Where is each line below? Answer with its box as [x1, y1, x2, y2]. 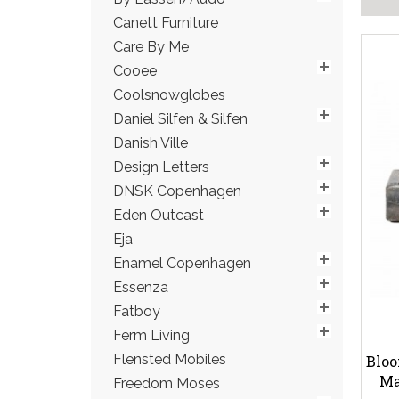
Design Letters [113, 159, 209, 175]
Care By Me [113, 38, 189, 55]
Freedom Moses [113, 375, 220, 392]
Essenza [113, 279, 168, 296]
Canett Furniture [113, 14, 218, 31]
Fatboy [113, 303, 160, 320]
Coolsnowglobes [113, 86, 225, 103]
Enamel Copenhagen [113, 255, 251, 272]
